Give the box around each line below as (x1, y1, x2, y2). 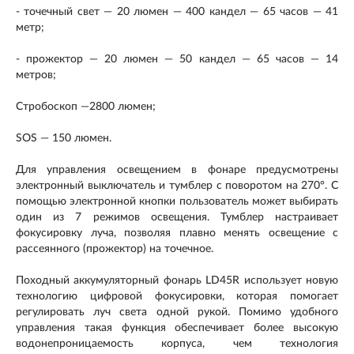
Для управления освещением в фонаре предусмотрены (16, 164, 338, 175)
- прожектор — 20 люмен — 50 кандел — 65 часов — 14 (16, 53, 338, 65)
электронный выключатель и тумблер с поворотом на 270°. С (16, 179, 338, 191)
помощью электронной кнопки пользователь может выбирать (16, 195, 338, 207)
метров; (16, 69, 56, 81)
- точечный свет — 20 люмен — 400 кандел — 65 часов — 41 (16, 6, 338, 17)
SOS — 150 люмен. (16, 132, 111, 144)
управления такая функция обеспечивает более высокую (16, 322, 338, 333)
